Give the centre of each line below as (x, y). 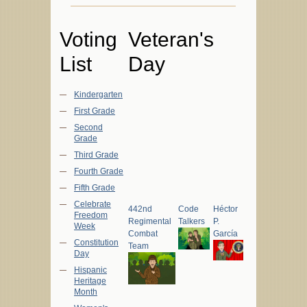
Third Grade (96, 155)
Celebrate (93, 205)
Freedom (91, 216)
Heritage (90, 281)
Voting (88, 40)
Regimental (150, 222)
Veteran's (171, 40)
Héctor (225, 209)
